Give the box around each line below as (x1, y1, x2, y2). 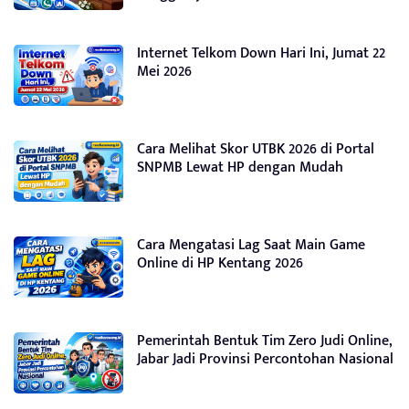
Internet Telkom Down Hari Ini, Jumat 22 (137, 41, 385, 66)
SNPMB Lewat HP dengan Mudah (137, 155, 343, 180)
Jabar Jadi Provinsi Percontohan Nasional (137, 347, 393, 372)
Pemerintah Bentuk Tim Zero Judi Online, (137, 329, 393, 353)
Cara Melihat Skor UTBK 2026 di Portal (137, 137, 374, 162)
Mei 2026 (137, 59, 192, 84)
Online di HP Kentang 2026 (137, 251, 303, 276)
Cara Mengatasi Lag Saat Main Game (137, 233, 365, 257)
